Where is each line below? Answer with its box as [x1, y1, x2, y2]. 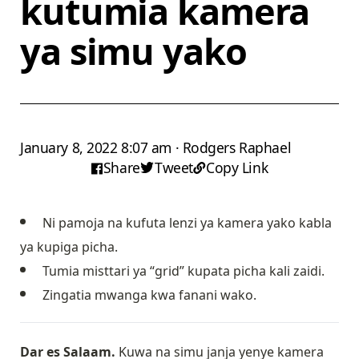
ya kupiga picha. [20, 238, 118, 256]
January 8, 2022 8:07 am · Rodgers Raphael [20, 138, 292, 158]
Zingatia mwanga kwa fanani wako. [42, 286, 256, 305]
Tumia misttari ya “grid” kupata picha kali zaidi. [42, 262, 325, 280]
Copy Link [206, 158, 268, 178]
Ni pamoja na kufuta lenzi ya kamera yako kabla [42, 214, 332, 232]
